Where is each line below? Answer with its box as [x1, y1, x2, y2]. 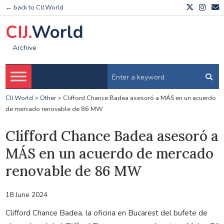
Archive [12, 43, 36, 53]
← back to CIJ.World [5, 3, 63, 12]
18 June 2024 [5, 189, 47, 199]
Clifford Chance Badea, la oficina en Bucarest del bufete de [5, 207, 207, 218]
